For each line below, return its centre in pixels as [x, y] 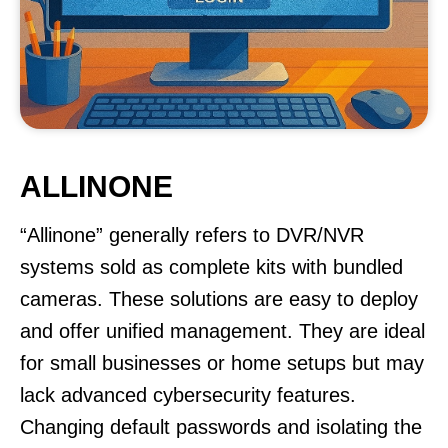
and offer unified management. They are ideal [222, 331]
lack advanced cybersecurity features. [188, 395]
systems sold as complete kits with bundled [211, 267]
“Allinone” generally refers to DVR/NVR [192, 235]
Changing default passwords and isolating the [221, 427]
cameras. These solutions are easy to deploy [219, 299]
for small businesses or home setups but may [222, 363]
